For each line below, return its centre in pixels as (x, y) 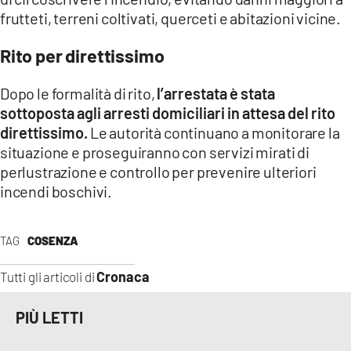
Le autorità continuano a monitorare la (215, 133)
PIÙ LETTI (49, 317)
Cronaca (123, 277)
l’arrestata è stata (216, 94)
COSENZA (52, 241)
